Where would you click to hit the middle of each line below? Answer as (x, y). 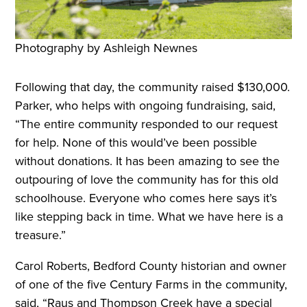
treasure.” (41, 235)
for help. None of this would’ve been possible (136, 143)
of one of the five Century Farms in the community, (151, 285)
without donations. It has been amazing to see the (148, 161)
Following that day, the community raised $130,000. (153, 87)
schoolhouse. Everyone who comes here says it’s (146, 198)
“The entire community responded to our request (147, 124)
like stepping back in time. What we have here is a (149, 217)
